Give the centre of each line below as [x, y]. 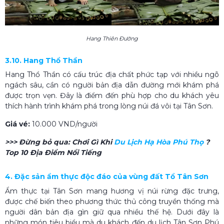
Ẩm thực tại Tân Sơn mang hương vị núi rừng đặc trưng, [112, 191]
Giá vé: [18, 124]
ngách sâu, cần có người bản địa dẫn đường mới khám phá [112, 85]
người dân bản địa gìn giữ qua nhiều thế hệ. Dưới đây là [112, 212]
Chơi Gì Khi [93, 142]
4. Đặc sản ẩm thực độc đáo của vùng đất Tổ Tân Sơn [107, 176]
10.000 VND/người [65, 124]
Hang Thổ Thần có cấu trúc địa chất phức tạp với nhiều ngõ [112, 74]
